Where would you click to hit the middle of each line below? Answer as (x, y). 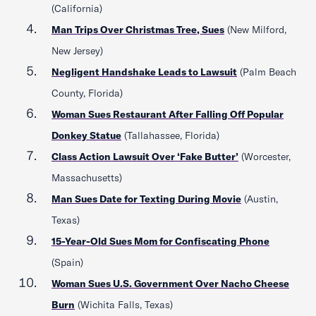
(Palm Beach (267, 72)
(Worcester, (265, 157)
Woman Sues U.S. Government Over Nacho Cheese (170, 284)
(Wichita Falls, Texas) (124, 305)
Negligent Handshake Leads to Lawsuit (144, 72)
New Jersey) (77, 51)
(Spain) (67, 262)
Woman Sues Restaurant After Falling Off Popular (168, 114)
